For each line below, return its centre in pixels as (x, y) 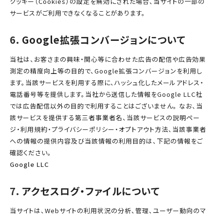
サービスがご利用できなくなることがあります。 (78, 13)
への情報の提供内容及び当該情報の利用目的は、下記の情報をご (106, 141)
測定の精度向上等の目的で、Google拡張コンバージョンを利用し (106, 71)
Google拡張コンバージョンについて (104, 40)
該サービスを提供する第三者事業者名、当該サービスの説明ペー (105, 118)
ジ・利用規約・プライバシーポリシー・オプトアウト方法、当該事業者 (108, 129)
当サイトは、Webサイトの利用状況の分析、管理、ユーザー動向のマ (108, 210)
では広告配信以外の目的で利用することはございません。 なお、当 (106, 106)
